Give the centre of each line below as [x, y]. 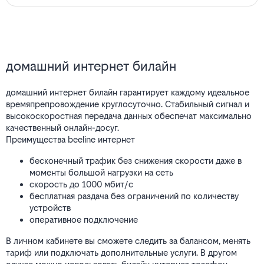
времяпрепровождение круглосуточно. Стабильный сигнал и [128, 104]
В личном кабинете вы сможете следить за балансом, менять [128, 241]
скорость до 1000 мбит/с [81, 184]
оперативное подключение [84, 220]
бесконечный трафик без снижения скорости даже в [136, 161]
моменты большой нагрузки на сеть [101, 173]
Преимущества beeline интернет [70, 140]
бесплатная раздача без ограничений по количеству [134, 196]
